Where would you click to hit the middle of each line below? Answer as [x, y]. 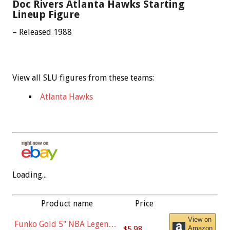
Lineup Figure [46, 14]
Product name [67, 203]
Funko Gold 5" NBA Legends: [66, 224]
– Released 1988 [42, 32]
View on [200, 219]
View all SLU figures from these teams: [83, 78]
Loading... [30, 175]
